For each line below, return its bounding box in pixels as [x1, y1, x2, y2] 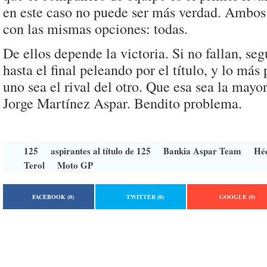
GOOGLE [219, 192, 249, 201]
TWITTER [126, 192, 158, 201]
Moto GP [57, 158, 93, 172]
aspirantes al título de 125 [51, 144, 151, 157]
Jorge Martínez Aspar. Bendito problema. [3, 94, 242, 113]
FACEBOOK [32, 192, 68, 201]
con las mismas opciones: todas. [3, 18, 188, 38]
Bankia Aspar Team [163, 144, 241, 157]
